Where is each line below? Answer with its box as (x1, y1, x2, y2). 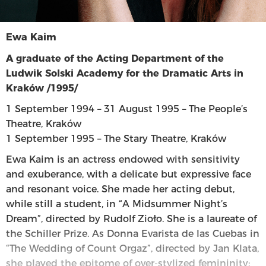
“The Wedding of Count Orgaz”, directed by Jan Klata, (6, 242, 259, 254)
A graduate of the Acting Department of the (6, 52, 224, 64)
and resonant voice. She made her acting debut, (6, 183, 235, 195)
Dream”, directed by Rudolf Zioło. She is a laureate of (6, 213, 256, 224)
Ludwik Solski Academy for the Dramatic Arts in (6, 67, 243, 79)
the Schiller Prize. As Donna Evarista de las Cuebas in (6, 227, 259, 239)
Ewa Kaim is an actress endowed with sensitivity (6, 153, 240, 165)
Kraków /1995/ (6, 82, 78, 94)
